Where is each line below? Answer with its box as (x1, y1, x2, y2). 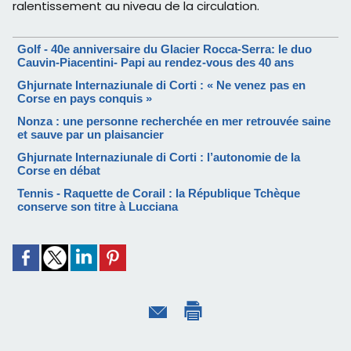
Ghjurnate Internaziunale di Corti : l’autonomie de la (17, 150, 300, 164)
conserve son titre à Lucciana (17, 199, 178, 213)
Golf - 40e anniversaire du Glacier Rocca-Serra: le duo (17, 42, 312, 56)
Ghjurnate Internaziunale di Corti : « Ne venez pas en (17, 78, 306, 92)
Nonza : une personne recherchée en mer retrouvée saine (17, 114, 331, 128)
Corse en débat (17, 163, 100, 177)
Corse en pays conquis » (17, 91, 152, 105)
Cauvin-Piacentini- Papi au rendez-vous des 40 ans (17, 55, 294, 69)
